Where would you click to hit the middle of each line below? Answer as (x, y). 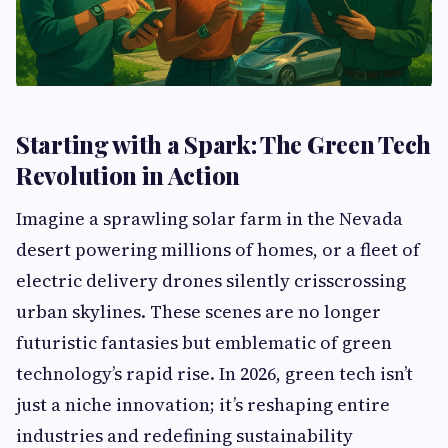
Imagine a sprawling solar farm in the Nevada (209, 218)
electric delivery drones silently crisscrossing (211, 280)
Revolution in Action (128, 175)
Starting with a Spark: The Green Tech (223, 144)
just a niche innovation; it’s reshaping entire (203, 404)
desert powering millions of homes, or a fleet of (218, 249)
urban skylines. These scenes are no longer (198, 311)
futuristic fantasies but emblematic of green (204, 342)
